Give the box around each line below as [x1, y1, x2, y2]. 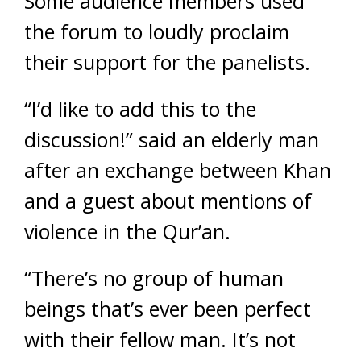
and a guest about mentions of [24, 187, 312, 214]
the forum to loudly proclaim [24, 18, 289, 45]
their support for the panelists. [24, 48, 310, 76]
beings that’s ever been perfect [24, 295, 311, 322]
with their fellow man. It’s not [24, 326, 296, 353]
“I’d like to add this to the [24, 95, 256, 122]
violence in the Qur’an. [24, 218, 230, 245]
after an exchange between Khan [24, 156, 331, 184]
